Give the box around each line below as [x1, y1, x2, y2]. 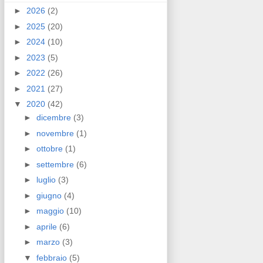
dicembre [36, 113, 73, 123]
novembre [36, 128, 76, 138]
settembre [36, 159, 76, 169]
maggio [36, 206, 66, 216]
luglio [36, 175, 58, 185]
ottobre [36, 144, 65, 154]
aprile [36, 221, 59, 231]
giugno [36, 190, 64, 200]
